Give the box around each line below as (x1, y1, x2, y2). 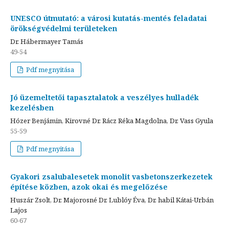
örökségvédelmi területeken (10, 23, 117, 33)
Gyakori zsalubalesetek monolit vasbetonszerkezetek (10, 171, 213, 181)
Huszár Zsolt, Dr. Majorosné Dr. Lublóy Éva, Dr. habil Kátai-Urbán (10, 195, 214, 204)
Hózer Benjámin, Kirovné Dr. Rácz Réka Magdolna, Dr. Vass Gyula (10, 116, 213, 125)
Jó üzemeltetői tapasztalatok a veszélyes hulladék (10, 92, 199, 102)
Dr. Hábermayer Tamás (10, 36, 83, 46)
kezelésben (10, 102, 54, 112)
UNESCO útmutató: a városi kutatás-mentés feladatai (10, 13, 207, 23)
